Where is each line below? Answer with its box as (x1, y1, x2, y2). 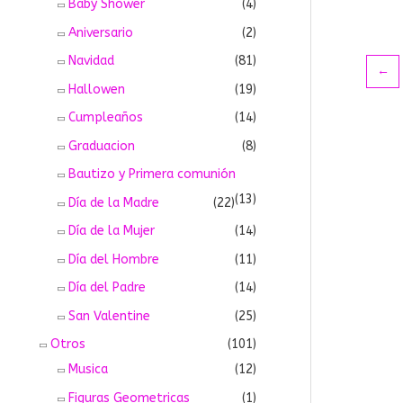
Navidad (68, 53, 114, 69)
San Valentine (68, 308, 150, 324)
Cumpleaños (68, 110, 143, 126)
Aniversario (68, 24, 133, 40)
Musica (68, 362, 108, 378)
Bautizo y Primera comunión (68, 166, 236, 183)
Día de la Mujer (68, 223, 155, 239)
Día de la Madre (68, 194, 159, 210)
